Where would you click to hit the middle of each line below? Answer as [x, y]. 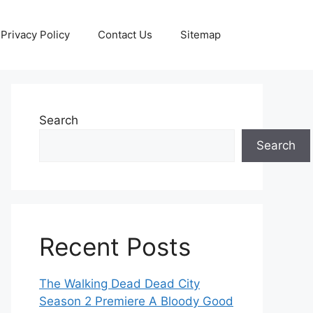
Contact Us [125, 35]
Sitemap [201, 35]
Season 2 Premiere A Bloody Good [136, 301]
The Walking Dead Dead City [119, 284]
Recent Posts [115, 247]
